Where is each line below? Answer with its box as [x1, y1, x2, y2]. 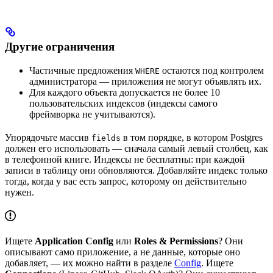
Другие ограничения [5, 40, 115, 54]
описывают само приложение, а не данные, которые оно [5, 247, 240, 258]
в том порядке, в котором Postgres [121, 132, 263, 143]
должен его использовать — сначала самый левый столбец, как [5, 143, 268, 154]
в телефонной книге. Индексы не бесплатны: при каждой [5, 154, 245, 165]
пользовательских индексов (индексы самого [29, 98, 218, 109]
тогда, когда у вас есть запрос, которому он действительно [5, 176, 247, 187]
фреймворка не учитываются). [29, 109, 155, 120]
